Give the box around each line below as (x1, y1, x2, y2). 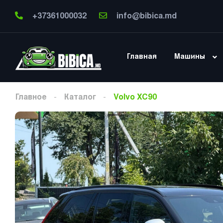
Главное (15, 94, 47, 102)
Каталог (64, 94, 96, 102)
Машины (174, 53, 206, 61)
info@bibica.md (116, 12, 177, 20)
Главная (126, 53, 157, 61)
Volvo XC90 (113, 94, 157, 102)
